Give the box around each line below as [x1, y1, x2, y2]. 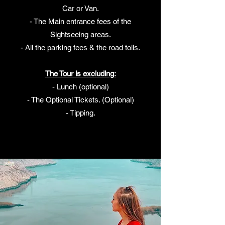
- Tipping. [65, 108, 95, 117]
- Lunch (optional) [52, 82, 109, 91]
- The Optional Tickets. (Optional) [27, 95, 134, 104]
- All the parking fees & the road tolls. [21, 43, 140, 52]
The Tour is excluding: [45, 69, 116, 78]
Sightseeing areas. [50, 30, 111, 39]
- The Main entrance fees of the [30, 17, 131, 26]
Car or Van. [62, 4, 99, 13]
